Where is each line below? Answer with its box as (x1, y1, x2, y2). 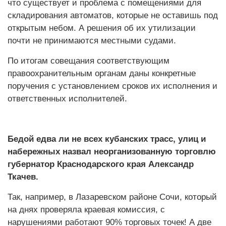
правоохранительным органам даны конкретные (8, 69, 196, 78)
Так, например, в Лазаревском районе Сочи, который (8, 192, 217, 202)
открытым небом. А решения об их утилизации (8, 23, 196, 33)
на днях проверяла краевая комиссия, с (8, 205, 165, 214)
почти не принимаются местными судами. (8, 36, 176, 45)
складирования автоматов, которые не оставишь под (8, 11, 218, 20)
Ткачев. (8, 172, 38, 182)
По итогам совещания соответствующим (8, 56, 169, 66)
